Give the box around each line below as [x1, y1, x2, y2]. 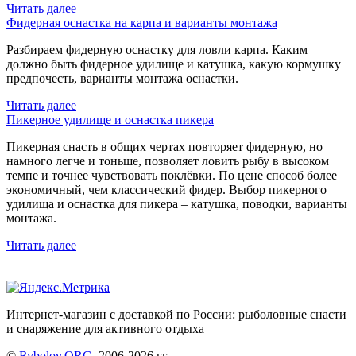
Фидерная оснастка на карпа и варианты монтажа [6, 15, 277, 29]
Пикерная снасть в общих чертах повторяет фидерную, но [6, 139, 323, 153]
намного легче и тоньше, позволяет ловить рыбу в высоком [6, 153, 329, 168]
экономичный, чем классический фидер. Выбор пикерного [6, 182, 327, 196]
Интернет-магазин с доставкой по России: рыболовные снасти [6, 307, 346, 321]
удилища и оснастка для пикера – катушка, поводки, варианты [6, 196, 347, 211]
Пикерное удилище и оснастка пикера [6, 112, 214, 126]
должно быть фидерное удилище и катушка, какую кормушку [6, 56, 341, 71]
